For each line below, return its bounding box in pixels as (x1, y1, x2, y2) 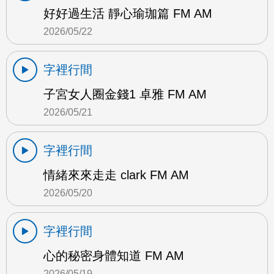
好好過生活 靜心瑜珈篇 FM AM (43, 6, 212, 20)
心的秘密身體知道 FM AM (43, 248, 184, 262)
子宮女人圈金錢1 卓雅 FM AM (43, 87, 207, 101)
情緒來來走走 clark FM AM (43, 168, 189, 182)
